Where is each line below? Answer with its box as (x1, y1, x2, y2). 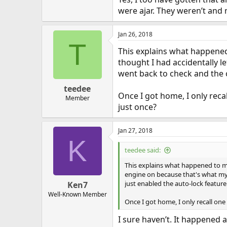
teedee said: (125, 145, 161, 155)
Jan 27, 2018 (118, 126, 153, 135)
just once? (118, 101, 157, 113)
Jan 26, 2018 (118, 30, 153, 39)
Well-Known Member (48, 190, 107, 199)
